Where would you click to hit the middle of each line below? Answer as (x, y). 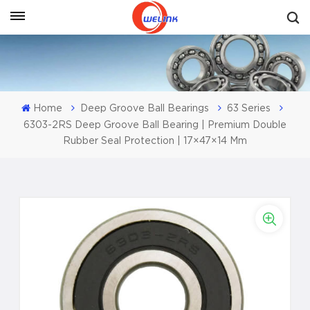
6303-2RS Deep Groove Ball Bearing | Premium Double (155, 125)
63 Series (248, 108)
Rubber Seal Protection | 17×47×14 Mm (155, 141)
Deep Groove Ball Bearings (144, 108)
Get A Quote (134, 11)
